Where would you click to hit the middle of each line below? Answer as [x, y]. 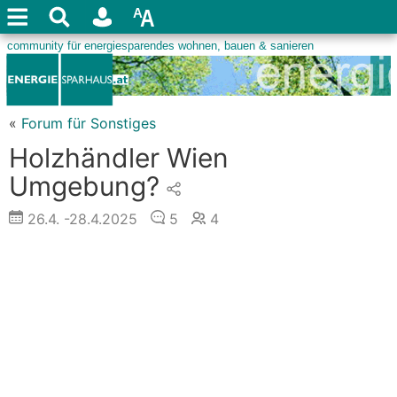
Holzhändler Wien [119, 158]
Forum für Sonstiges [89, 123]
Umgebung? [84, 186]
